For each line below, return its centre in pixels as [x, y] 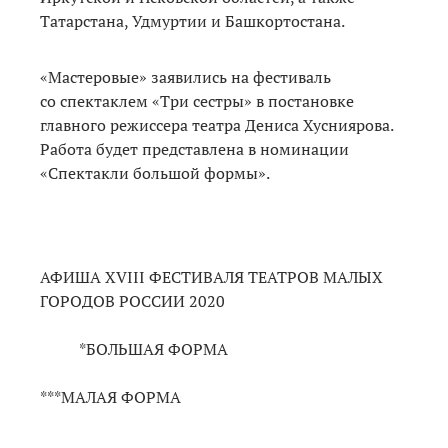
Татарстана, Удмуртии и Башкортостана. [194, 20]
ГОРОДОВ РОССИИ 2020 [134, 300]
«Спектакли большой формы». [155, 172]
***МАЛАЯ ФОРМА [110, 396]
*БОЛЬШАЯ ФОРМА [134, 348]
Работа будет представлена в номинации [194, 148]
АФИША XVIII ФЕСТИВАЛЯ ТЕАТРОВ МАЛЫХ [211, 276]
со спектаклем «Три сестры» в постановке [197, 100]
